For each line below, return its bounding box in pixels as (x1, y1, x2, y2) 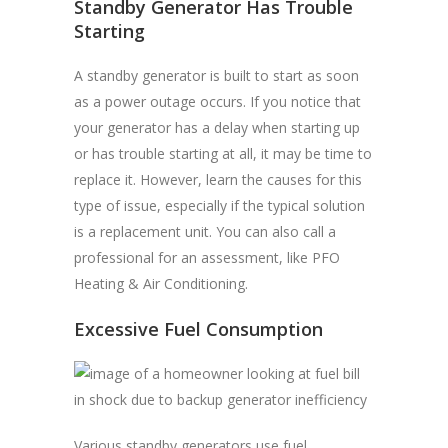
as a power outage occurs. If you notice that (74, 92, 361, 112)
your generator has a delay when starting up (74, 118, 360, 138)
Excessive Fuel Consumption (74, 317, 323, 342)
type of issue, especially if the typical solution (74, 196, 365, 216)
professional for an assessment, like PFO (74, 248, 340, 268)
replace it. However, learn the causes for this (74, 170, 362, 190)
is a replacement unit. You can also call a (74, 222, 336, 242)
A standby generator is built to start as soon (74, 66, 359, 86)
